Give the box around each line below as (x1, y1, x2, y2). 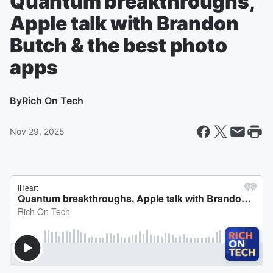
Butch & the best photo (10, 34, 227, 57)
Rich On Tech (22, 94, 83, 107)
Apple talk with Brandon (10, 12, 239, 35)
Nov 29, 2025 (10, 126, 65, 136)
